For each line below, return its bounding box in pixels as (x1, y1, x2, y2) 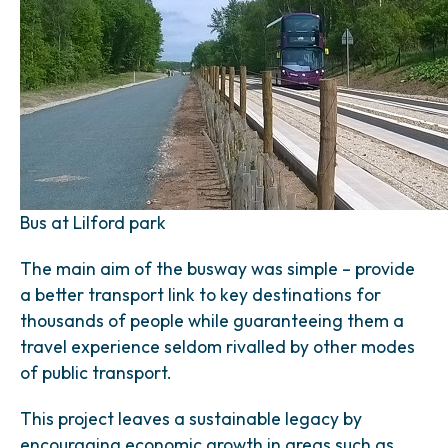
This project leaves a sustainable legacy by (20, 407, 362, 430)
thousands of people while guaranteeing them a (20, 309, 404, 332)
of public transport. (20, 361, 172, 384)
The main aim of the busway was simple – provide (20, 257, 415, 280)
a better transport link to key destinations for (20, 283, 381, 306)
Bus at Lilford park (20, 211, 166, 234)
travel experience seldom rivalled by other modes (20, 335, 415, 358)
